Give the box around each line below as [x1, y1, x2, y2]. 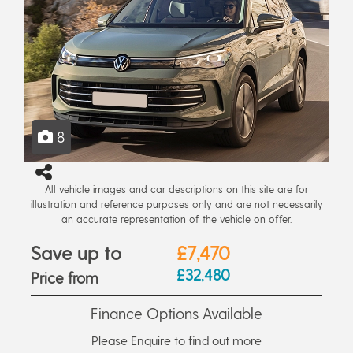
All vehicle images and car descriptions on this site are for [45, 182, 308, 195]
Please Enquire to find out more [91, 332, 262, 347]
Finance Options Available [91, 303, 262, 322]
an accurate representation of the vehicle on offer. [61, 212, 292, 225]
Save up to [31, 240, 121, 264]
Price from [31, 268, 98, 287]
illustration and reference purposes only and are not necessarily [30, 197, 323, 210]
